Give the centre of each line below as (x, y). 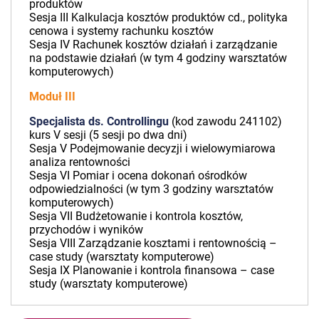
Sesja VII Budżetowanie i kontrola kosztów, (136, 216)
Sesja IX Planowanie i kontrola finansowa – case (152, 270)
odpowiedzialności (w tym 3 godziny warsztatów (151, 189)
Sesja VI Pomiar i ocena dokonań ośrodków (138, 175)
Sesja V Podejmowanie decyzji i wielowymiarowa (152, 148)
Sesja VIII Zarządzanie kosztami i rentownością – (153, 243)
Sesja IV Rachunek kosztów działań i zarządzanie (153, 44)
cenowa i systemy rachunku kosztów (121, 31)
